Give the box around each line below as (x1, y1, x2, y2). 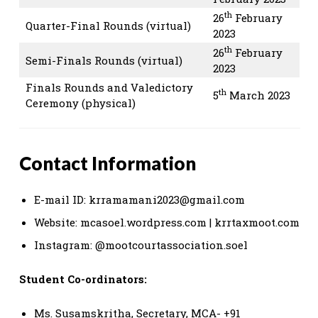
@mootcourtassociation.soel (95, 237, 248, 252)
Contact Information (19, 151, 196, 175)
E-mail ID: (34, 192, 89, 207)
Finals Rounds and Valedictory (26, 79, 193, 94)
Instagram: (34, 237, 92, 252)
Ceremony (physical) (26, 95, 136, 110)
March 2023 (226, 87, 290, 102)
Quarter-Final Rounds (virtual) (26, 18, 191, 33)
